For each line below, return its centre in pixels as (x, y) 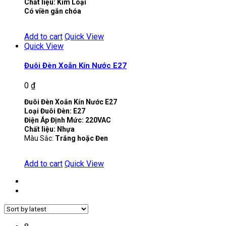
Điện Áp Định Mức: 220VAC (68, 120)
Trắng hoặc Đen (81, 138)
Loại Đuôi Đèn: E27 (55, 111)
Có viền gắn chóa (53, 11)
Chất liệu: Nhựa (49, 129)
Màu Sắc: (40, 138)
